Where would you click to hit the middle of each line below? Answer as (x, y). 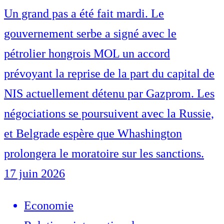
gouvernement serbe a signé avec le (90, 34)
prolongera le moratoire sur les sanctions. (104, 154)
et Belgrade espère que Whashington (93, 134)
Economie (49, 206)
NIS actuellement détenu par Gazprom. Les (109, 94)
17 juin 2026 (34, 174)
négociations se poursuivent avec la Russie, (109, 114)
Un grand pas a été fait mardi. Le (84, 14)
